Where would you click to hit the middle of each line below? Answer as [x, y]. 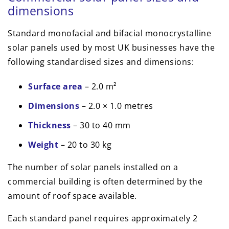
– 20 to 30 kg [85, 145]
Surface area [55, 87]
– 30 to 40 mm [101, 125]
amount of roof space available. [72, 196]
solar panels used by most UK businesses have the [111, 48]
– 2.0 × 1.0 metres [116, 106]
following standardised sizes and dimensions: [101, 62]
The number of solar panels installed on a [93, 167]
